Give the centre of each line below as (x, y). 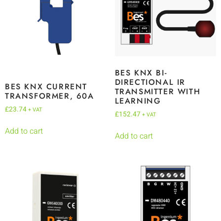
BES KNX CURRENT (46, 86)
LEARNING (138, 101)
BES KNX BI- (141, 73)
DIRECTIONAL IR (150, 82)
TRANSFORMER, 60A (50, 96)
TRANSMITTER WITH (158, 91)
